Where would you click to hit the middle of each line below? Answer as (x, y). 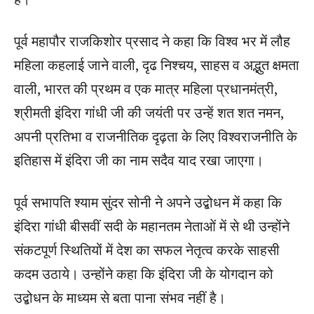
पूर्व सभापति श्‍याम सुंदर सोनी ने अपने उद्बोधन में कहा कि (148, 202)
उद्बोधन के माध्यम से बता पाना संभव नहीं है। (120, 297)
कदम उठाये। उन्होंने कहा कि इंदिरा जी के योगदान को (144, 273)
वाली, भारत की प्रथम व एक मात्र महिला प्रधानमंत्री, (146, 88)
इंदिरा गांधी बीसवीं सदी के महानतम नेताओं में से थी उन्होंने (152, 226)
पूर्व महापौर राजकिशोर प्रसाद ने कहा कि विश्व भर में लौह (152, 41)
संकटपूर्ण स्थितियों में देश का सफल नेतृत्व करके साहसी (147, 250)
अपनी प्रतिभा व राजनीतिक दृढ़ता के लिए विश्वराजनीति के (156, 136)
